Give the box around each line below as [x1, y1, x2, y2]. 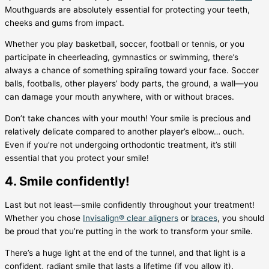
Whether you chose [5, 213, 83, 223]
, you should [217, 213, 264, 223]
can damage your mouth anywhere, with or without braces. [5, 92, 234, 102]
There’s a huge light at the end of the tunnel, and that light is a [5, 247, 246, 258]
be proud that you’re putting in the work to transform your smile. [5, 226, 253, 237]
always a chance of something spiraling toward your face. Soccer [5, 65, 259, 76]
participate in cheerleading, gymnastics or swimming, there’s [5, 52, 238, 62]
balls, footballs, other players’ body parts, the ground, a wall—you [5, 79, 258, 89]
